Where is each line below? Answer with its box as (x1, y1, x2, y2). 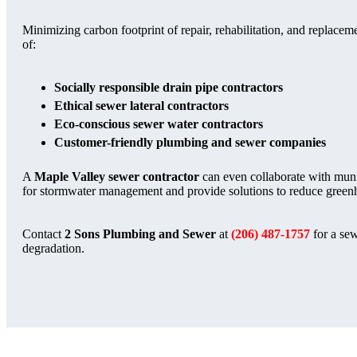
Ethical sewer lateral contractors (54, 98, 229, 112)
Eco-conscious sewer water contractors (54, 116, 263, 131)
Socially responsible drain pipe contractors (54, 80, 283, 94)
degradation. (22, 241, 84, 255)
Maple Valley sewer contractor (34, 169, 199, 183)
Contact (22, 226, 65, 241)
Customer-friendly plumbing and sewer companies (54, 135, 326, 149)
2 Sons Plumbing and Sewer (65, 226, 216, 241)
